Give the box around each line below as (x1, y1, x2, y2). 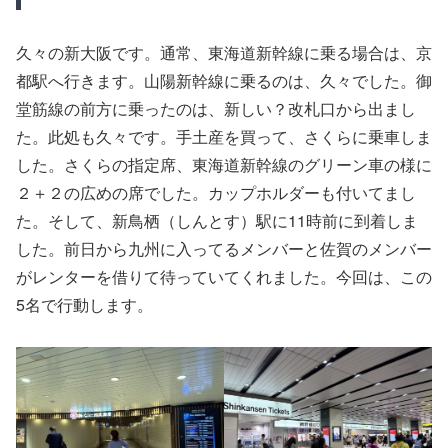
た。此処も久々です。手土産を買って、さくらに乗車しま (16, 124, 432, 148)
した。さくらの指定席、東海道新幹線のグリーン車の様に (16, 152, 432, 176)
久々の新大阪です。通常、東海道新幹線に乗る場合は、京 (16, 40, 432, 64)
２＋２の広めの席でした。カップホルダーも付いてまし (16, 180, 416, 204)
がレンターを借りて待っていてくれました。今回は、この (16, 264, 432, 288)
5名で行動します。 (16, 292, 153, 316)
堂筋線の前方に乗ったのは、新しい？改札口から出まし (16, 96, 416, 120)
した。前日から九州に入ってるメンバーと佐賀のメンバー (16, 236, 432, 260)
